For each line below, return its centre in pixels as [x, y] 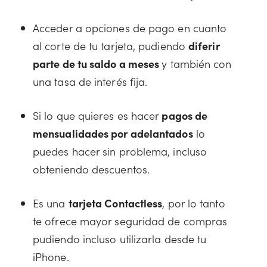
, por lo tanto [194, 203]
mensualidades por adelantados [113, 133]
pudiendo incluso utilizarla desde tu [120, 239]
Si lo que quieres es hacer [97, 115]
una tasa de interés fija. [90, 81]
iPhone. [51, 257]
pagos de [185, 115]
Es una [51, 203]
